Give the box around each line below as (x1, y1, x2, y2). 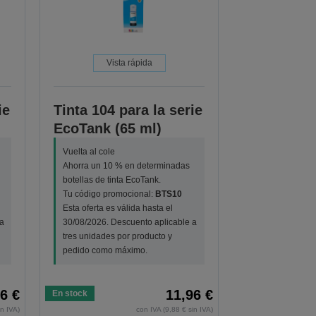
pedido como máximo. (63, 245, 148, 256)
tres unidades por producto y (63, 231, 173, 242)
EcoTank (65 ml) (54, 121, 162, 137)
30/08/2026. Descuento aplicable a (63, 217, 197, 228)
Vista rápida (106, 58, 152, 68)
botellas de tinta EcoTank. (63, 175, 162, 186)
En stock (52, 288, 88, 299)
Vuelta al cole (63, 147, 116, 157)
